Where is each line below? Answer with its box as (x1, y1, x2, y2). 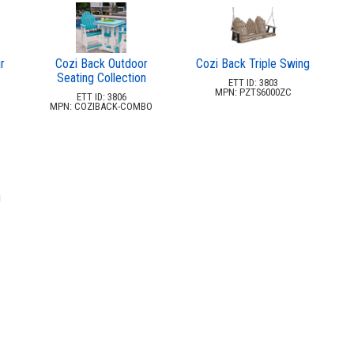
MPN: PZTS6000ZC (214, 85, 292, 98)
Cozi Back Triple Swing (196, 55, 310, 71)
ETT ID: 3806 (76, 90, 126, 103)
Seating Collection (56, 70, 146, 85)
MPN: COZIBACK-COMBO (50, 100, 153, 112)
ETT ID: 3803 (228, 76, 278, 88)
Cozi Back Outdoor (55, 55, 148, 71)
